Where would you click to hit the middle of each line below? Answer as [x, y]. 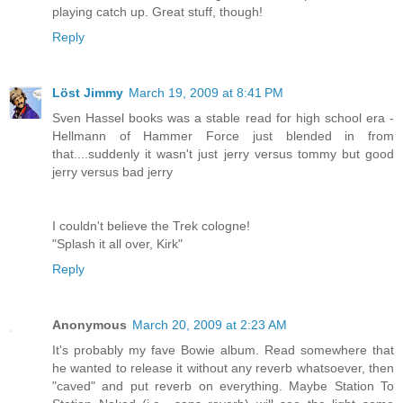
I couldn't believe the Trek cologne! [151, 226]
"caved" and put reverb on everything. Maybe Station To [223, 386]
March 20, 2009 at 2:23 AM [210, 325]
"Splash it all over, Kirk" [117, 244]
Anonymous [90, 325]
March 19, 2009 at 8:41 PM [206, 93]
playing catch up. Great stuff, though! [157, 12]
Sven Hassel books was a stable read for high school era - [223, 118]
